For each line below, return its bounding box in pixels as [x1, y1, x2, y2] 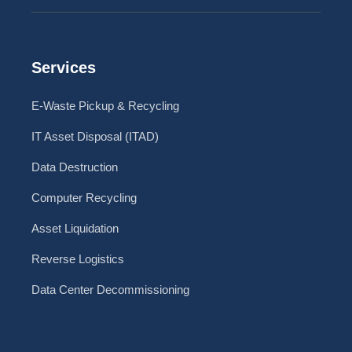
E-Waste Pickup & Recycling [31, 99, 179, 113]
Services [31, 59, 96, 77]
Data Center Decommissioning [31, 283, 189, 297]
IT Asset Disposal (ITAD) [31, 130, 159, 144]
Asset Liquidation [31, 222, 119, 236]
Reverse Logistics [31, 252, 124, 266]
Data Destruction [31, 160, 118, 174]
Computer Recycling [31, 191, 137, 205]
